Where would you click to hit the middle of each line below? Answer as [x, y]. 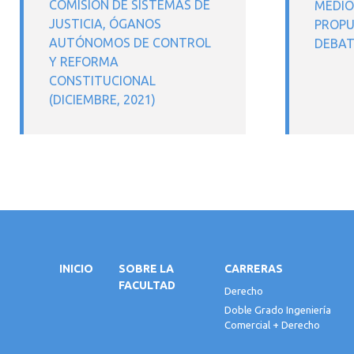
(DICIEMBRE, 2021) [102, 100]
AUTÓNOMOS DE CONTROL [130, 43]
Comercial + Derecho [272, 325]
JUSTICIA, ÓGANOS [105, 24]
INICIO [76, 269]
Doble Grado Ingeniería [277, 310]
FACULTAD [147, 285]
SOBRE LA [146, 269]
